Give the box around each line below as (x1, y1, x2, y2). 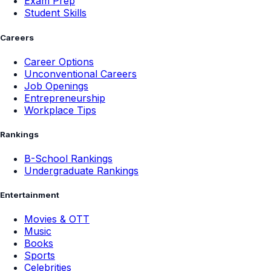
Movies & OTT (24, 213, 90, 226)
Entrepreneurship (24, 91, 105, 104)
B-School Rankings (24, 152, 113, 165)
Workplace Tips (24, 103, 96, 116)
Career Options (24, 55, 94, 68)
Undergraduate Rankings (24, 165, 139, 177)
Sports (24, 249, 55, 262)
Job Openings (24, 79, 88, 92)
